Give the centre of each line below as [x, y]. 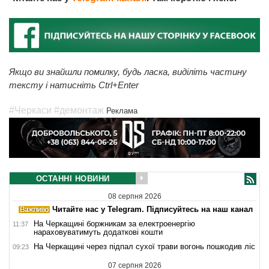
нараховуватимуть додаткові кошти [98, 232]
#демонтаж [79, 110]
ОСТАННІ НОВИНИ [73, 179]
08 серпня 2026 [134, 196]
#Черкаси [30, 110]
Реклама [122, 111]
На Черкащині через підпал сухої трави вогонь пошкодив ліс [144, 246]
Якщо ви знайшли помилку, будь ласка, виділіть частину [128, 72]
